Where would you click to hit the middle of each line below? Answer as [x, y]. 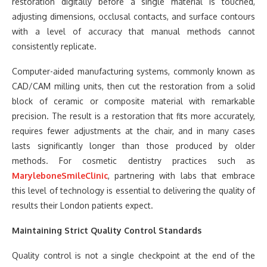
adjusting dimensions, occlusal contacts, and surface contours [133, 17]
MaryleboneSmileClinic [60, 176]
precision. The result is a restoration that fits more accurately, [133, 116]
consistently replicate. [54, 46]
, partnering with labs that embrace [181, 176]
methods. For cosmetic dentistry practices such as [133, 161]
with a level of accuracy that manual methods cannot [133, 32]
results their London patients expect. [83, 206]
